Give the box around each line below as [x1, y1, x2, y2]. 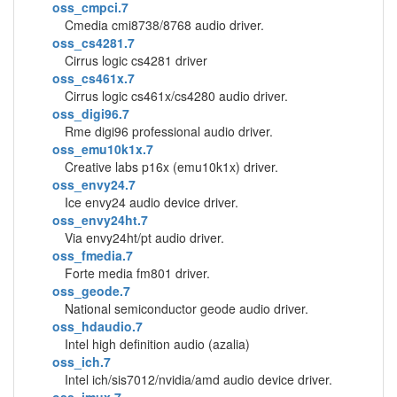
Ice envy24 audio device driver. [65, 193, 238, 211]
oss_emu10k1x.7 [52, 140, 153, 158]
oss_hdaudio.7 [52, 317, 143, 335]
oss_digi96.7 [52, 105, 129, 122]
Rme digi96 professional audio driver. [65, 122, 273, 140]
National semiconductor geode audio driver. [65, 300, 308, 317]
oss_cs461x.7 [52, 69, 135, 87]
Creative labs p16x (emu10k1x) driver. [65, 158, 278, 175]
